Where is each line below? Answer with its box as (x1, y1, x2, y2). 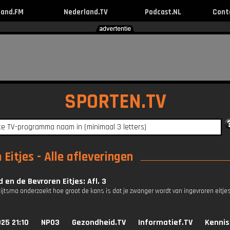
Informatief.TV (138, 217, 193, 228)
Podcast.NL (144, 7, 181, 17)
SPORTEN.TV (65, 89, 166, 115)
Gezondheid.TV (72, 217, 126, 228)
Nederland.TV (63, 7, 108, 17)
